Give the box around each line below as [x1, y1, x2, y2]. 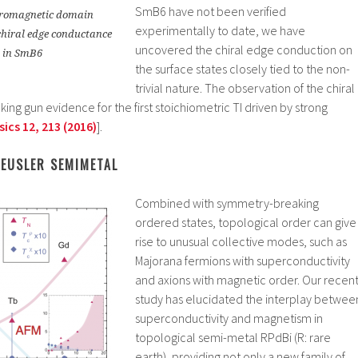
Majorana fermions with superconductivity [135, 253, 350, 269]
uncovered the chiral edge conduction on [135, 42, 352, 58]
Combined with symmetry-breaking [135, 195, 319, 212]
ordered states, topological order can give [135, 214, 356, 231]
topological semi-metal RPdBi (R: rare [135, 329, 331, 346]
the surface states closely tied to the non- [135, 61, 350, 78]
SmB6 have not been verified [135, 3, 286, 20]
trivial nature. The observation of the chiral [135, 80, 355, 97]
